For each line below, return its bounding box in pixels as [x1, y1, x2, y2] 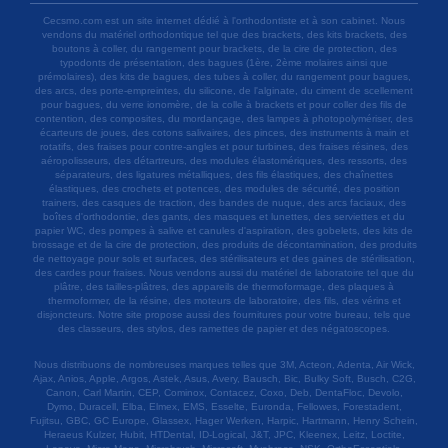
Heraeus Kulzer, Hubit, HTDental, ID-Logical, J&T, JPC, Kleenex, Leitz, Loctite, [43, 428, 405, 440]
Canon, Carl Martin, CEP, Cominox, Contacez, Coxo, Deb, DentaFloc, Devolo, [45, 386, 403, 398]
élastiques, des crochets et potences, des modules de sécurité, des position [48, 182, 400, 194]
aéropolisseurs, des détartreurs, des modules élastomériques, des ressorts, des [41, 154, 407, 166]
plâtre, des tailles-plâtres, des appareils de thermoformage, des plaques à [54, 280, 394, 292]
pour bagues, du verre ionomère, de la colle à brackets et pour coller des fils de [41, 98, 407, 110]
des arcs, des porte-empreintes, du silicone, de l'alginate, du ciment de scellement [35, 84, 413, 96]
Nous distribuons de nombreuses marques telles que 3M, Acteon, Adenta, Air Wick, [33, 358, 415, 370]
